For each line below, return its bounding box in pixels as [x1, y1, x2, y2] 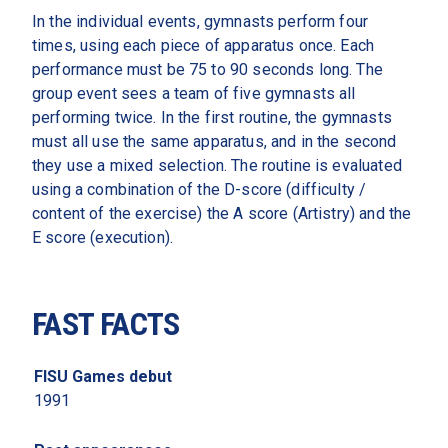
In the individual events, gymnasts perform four [32, 12, 369, 31]
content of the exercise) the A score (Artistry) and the [32, 204, 412, 223]
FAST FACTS [32, 305, 180, 343]
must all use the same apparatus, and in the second [32, 132, 397, 151]
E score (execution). [32, 228, 178, 247]
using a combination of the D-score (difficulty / [32, 180, 367, 199]
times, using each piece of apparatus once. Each [32, 36, 375, 55]
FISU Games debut [34, 367, 176, 386]
